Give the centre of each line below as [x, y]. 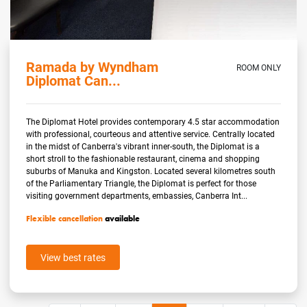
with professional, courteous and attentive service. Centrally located [151, 133]
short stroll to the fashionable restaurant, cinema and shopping [143, 158]
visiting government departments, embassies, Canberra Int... [137, 195]
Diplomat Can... [74, 80]
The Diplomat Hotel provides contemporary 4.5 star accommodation [153, 121]
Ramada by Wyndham [93, 66]
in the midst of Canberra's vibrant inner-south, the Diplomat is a [143, 146]
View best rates [73, 257]
